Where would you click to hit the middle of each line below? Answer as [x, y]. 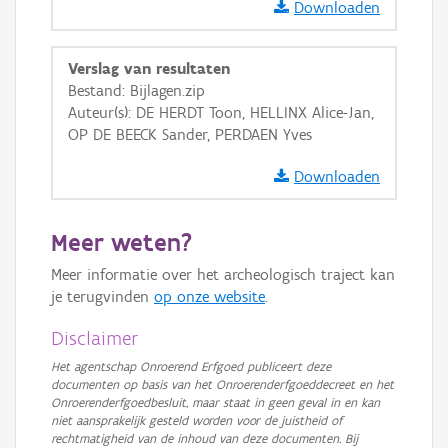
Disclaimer [95, 338]
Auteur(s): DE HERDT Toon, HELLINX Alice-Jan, [221, 112]
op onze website [209, 296]
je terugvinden [102, 296]
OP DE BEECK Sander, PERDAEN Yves [190, 134]
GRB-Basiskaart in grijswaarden [205, 45]
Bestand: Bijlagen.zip [136, 90]
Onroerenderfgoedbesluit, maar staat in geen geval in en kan [215, 402]
